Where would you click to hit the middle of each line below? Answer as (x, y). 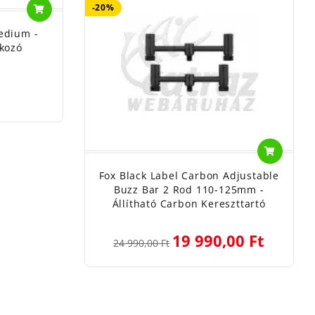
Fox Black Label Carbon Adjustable (189, 175)
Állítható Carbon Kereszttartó (189, 203)
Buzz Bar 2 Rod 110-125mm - (189, 189)
